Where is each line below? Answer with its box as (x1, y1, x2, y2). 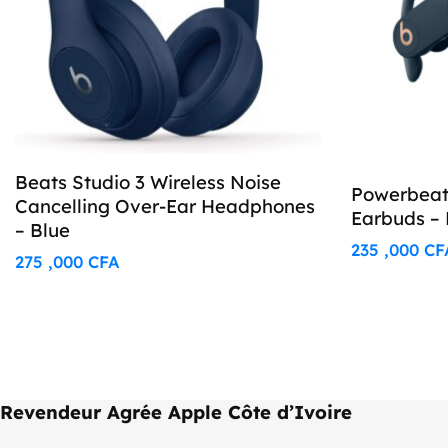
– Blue (15, 217, 71, 242)
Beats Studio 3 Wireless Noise (15, 169, 282, 194)
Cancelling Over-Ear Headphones (15, 193, 316, 218)
